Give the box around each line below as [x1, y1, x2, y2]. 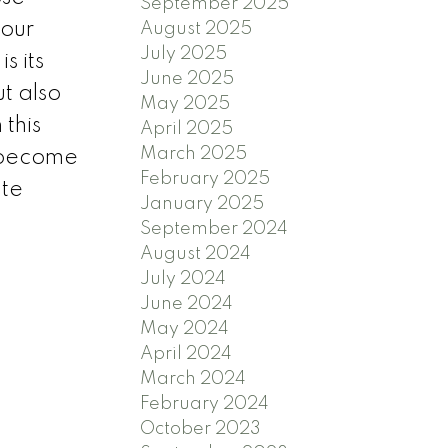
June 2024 [140, 294, 234, 313]
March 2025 [140, 144, 248, 163]
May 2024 [140, 319, 230, 338]
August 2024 [140, 244, 252, 263]
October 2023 [140, 419, 262, 438]
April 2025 [140, 119, 234, 138]
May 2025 [140, 94, 231, 113]
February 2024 [140, 394, 270, 413]
